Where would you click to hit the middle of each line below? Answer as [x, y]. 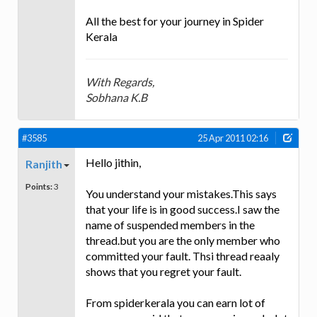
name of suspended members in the [170, 224]
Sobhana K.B [116, 97]
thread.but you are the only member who [183, 240]
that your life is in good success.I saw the [183, 209]
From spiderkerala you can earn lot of [175, 302]
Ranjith [44, 163]
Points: [39, 186]
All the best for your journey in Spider [175, 21]
